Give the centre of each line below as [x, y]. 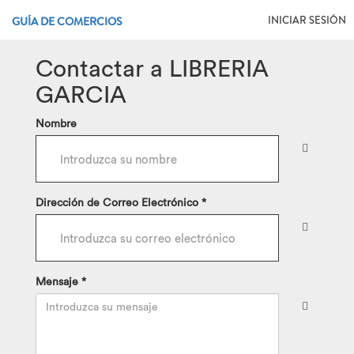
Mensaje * [61, 281]
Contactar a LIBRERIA [152, 68]
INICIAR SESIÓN [307, 20]
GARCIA [81, 94]
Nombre [56, 123]
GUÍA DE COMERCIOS [67, 21]
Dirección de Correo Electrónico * [121, 202]
